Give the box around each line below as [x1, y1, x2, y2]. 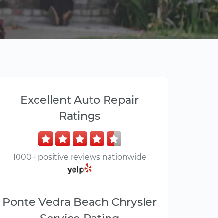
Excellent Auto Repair [20, 93, 139, 107]
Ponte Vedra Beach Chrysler [2, 195, 157, 209]
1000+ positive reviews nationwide [13, 152, 146, 162]
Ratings [59, 109, 100, 123]
